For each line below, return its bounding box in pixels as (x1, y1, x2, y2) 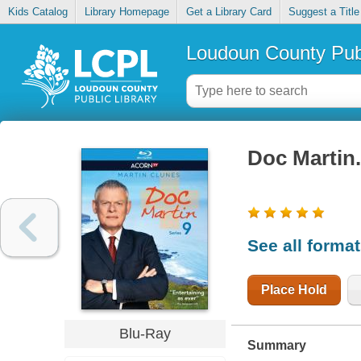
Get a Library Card (185, 6, 272, 19)
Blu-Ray (118, 325, 171, 342)
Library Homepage (84, 6, 169, 19)
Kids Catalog (7, 6, 68, 19)
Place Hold (260, 282, 327, 297)
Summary (247, 338, 306, 352)
